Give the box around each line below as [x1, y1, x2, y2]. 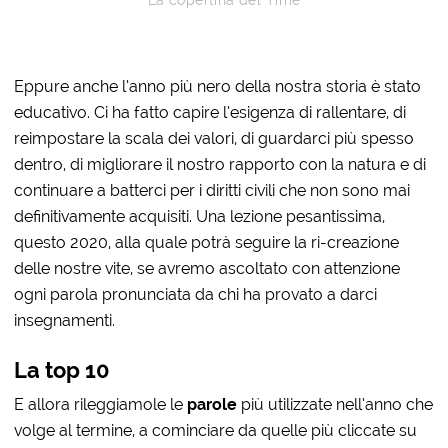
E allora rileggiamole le [14, 394, 188, 414]
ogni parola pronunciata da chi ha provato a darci [14, 284, 378, 304]
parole [187, 394, 238, 414]
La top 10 [14, 357, 111, 383]
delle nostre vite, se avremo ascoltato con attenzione [14, 258, 401, 278]
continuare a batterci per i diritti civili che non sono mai [14, 180, 411, 200]
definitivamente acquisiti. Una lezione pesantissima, [14, 206, 386, 226]
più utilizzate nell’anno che [237, 394, 434, 414]
